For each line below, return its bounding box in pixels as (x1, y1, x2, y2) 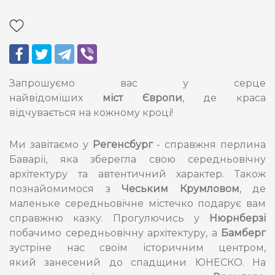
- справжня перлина (157, 139, 266, 150)
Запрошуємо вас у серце (9, 77, 266, 89)
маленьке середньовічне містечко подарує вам (9, 198, 266, 209)
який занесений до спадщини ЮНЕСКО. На (9, 257, 266, 268)
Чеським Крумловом (122, 183, 239, 195)
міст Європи (83, 92, 182, 104)
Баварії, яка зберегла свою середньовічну (9, 153, 266, 165)
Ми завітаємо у (9, 139, 93, 150)
